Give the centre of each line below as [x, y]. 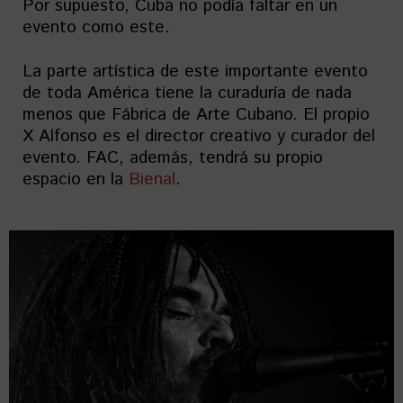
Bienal [152, 179]
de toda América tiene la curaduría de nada [187, 93]
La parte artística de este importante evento [195, 72]
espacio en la [76, 179]
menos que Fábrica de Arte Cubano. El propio [196, 115]
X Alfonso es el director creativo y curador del [199, 136]
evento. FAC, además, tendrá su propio [173, 158]
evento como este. [96, 27]
